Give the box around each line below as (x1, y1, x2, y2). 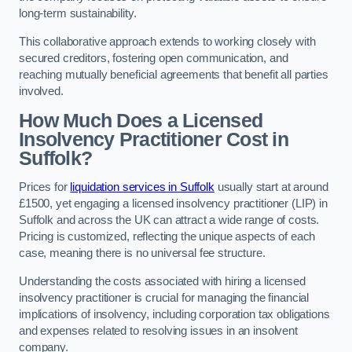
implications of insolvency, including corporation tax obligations (19, 307, 330, 321)
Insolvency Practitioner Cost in (19, 128, 288, 150)
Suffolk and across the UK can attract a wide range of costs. (19, 214, 320, 227)
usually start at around (214, 181, 328, 194)
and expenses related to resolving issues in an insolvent (19, 324, 298, 337)
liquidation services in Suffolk (70, 181, 214, 194)
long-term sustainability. (19, 7, 137, 20)
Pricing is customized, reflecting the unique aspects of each (19, 230, 316, 244)
